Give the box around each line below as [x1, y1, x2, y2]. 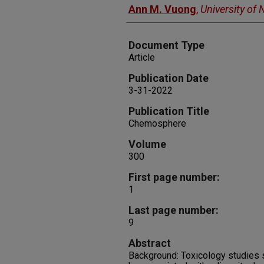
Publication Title [128, 105, 209, 117]
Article [128, 52, 155, 63]
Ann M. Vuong [128, 3, 196, 15]
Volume [128, 138, 166, 150]
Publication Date [128, 72, 209, 84]
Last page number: [128, 204, 219, 216]
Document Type [128, 39, 204, 51]
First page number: [128, 171, 220, 183]
